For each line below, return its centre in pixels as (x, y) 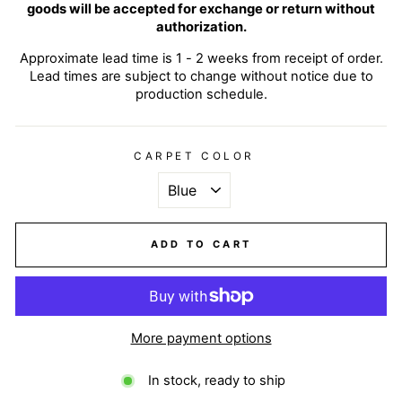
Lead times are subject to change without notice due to (201, 76)
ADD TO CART (201, 245)
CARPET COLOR (194, 156)
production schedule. (201, 94)
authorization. (201, 26)
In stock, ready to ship (217, 381)
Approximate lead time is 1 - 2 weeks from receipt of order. (201, 58)
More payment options (201, 338)
